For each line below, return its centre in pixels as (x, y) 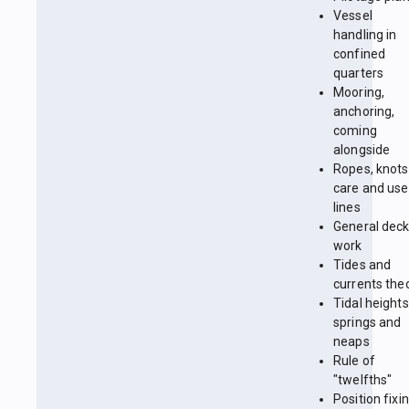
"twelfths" (363, 380)
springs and (367, 323)
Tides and (362, 265)
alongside (362, 150)
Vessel (353, 16)
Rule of (354, 361)
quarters (359, 73)
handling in (365, 35)
